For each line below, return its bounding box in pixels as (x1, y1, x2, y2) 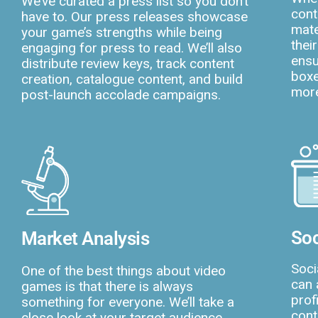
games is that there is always (21, 278, 193, 295)
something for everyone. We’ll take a (21, 293, 234, 310)
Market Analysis (21, 227, 150, 249)
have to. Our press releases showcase (21, 8, 248, 25)
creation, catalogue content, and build (21, 70, 243, 87)
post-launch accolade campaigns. (21, 86, 221, 103)
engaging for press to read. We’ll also (21, 39, 242, 56)
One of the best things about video (21, 262, 226, 279)
